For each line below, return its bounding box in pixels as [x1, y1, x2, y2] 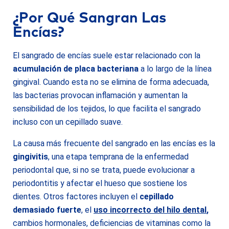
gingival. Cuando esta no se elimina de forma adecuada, [13, 77, 209, 87]
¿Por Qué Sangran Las [13, 11, 166, 26]
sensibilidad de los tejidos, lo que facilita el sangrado [13, 104, 201, 113]
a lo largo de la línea [139, 64, 212, 74]
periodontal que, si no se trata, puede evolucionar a [13, 165, 195, 175]
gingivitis [13, 152, 48, 162]
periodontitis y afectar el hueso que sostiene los [13, 178, 187, 188]
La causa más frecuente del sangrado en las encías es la [13, 139, 215, 148]
